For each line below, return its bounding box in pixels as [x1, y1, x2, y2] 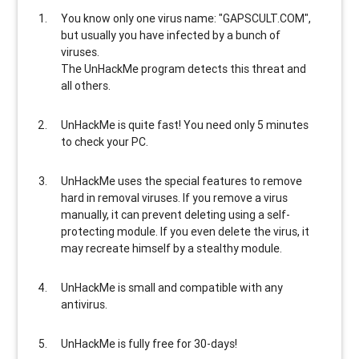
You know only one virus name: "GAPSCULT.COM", [61, 10, 312, 26]
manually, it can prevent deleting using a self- [61, 207, 291, 222]
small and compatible [128, 280, 238, 295]
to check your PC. [61, 134, 149, 149]
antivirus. [61, 296, 108, 312]
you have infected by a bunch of [119, 27, 281, 42]
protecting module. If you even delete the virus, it [61, 224, 310, 239]
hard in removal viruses [61, 190, 179, 205]
